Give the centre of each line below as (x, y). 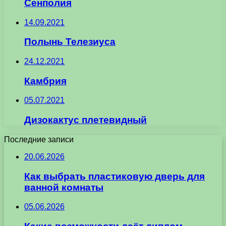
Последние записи (39, 139)
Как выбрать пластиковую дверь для (115, 176)
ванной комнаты (64, 187)
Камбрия (45, 81)
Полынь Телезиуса (70, 42)
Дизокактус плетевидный (86, 120)
